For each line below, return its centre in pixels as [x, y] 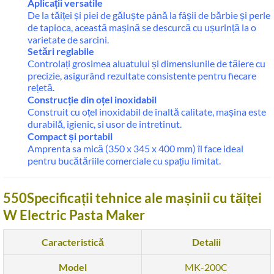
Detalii [206, 242]
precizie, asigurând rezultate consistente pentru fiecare [142, 76]
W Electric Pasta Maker [74, 215]
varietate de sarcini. [68, 39]
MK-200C [206, 267]
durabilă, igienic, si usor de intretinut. [105, 124]
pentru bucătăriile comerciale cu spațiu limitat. [124, 161]
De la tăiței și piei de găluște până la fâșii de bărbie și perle [149, 15]
